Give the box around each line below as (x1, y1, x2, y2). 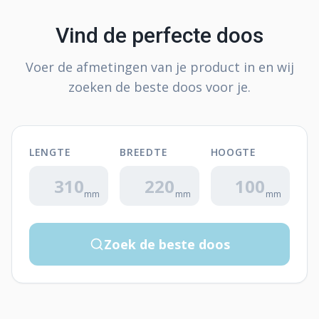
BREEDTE (120, 145, 168, 159)
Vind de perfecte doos (56, 23, 263, 48)
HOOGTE (210, 145, 256, 159)
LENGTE (29, 145, 71, 159)
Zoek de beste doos (103, 236, 230, 253)
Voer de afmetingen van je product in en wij (25, 58, 294, 75)
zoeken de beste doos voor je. (68, 78, 251, 95)
